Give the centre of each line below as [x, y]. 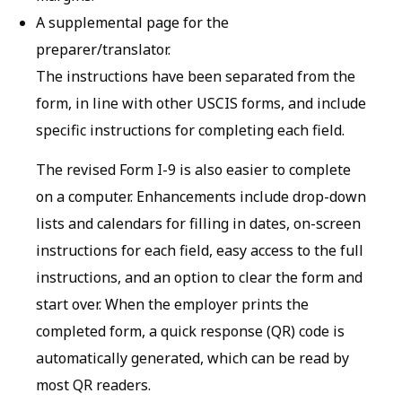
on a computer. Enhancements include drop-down [201, 196]
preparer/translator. [103, 49]
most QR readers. [93, 385]
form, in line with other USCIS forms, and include [201, 103]
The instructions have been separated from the [196, 76]
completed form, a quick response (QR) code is [190, 331]
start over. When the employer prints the [172, 304]
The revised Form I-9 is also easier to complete [193, 169]
